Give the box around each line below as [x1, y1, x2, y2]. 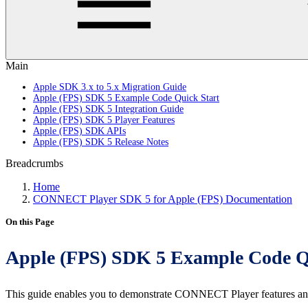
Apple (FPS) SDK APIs [33, 126, 126, 136]
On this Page [5, 217, 54, 227]
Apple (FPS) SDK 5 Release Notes [33, 137, 168, 147]
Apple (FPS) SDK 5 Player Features [33, 115, 175, 125]
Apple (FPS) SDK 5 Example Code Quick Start [33, 93, 219, 103]
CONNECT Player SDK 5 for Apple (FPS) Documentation [33, 193, 292, 205]
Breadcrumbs [5, 157, 63, 169]
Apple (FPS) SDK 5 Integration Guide [33, 104, 184, 114]
